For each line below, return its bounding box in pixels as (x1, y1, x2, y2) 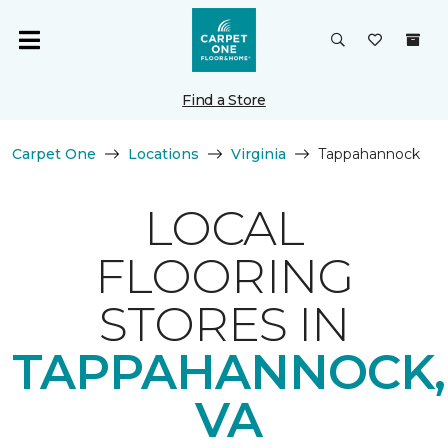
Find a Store (182, 91, 266, 109)
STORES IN (98, 295, 350, 353)
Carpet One (12, 145, 96, 163)
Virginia (231, 145, 286, 163)
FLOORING (95, 247, 353, 305)
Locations (128, 145, 199, 163)
